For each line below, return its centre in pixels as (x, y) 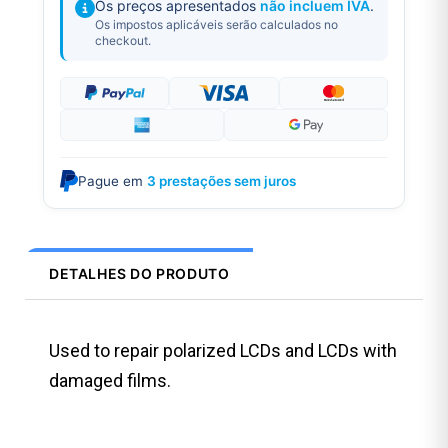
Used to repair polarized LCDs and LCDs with (223, 351)
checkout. (123, 40)
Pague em (112, 181)
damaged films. (110, 381)
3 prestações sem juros (221, 181)
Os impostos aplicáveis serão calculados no (216, 24)
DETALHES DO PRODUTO (139, 274)
